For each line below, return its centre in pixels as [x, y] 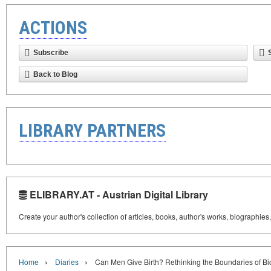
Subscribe [51, 53]
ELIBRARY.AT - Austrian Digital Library [118, 194]
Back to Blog [55, 74]
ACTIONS [53, 28]
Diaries [67, 262]
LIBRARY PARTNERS [92, 130]
